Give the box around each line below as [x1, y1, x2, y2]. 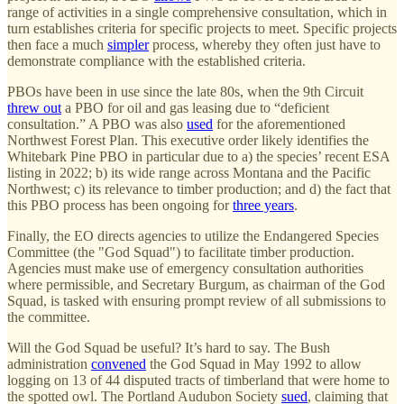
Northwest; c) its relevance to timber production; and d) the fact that [7, 180, 390, 197]
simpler [107, 36, 149, 52]
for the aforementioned [213, 115, 345, 132]
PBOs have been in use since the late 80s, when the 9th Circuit [7, 83, 363, 99]
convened [91, 355, 146, 372]
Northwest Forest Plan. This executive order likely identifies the [7, 132, 369, 148]
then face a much [7, 36, 107, 52]
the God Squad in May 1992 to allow [146, 355, 362, 372]
